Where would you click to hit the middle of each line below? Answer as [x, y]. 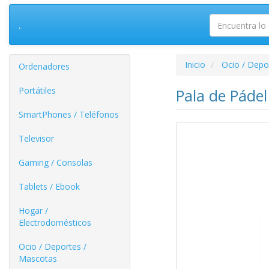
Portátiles [37, 90]
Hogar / [33, 210]
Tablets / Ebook [49, 186]
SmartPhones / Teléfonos [69, 114]
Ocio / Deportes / [53, 246]
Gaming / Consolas [56, 162]
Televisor [36, 138]
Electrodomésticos [55, 222]
